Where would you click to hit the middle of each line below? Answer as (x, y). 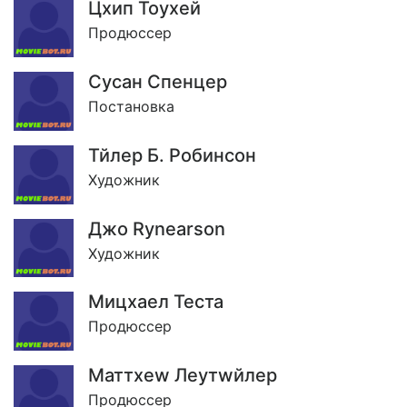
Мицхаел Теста (156, 302)
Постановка (131, 106)
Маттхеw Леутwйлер (183, 376)
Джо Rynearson (157, 228)
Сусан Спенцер (158, 81)
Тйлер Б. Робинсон (172, 155)
